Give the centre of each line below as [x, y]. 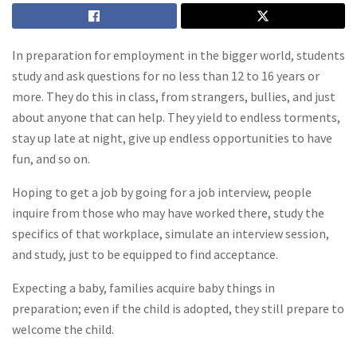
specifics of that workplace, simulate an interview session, [171, 234]
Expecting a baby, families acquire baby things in [143, 288]
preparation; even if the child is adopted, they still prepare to [178, 309]
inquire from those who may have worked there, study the [168, 213]
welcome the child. [63, 330]
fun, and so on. [51, 159]
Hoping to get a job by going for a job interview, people [162, 192]
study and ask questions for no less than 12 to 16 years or [166, 76]
